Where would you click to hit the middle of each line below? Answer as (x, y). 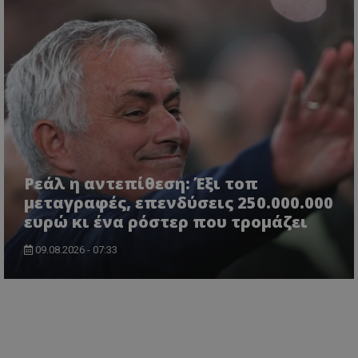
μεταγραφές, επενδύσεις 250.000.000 (179, 202)
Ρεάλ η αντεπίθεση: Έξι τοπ (141, 183)
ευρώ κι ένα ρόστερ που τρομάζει (166, 221)
